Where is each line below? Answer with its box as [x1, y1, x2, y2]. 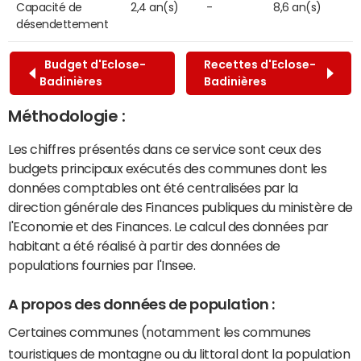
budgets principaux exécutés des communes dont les [8, 161, 327, 175]
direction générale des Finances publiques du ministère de [8, 200, 353, 214]
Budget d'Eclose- [39, 58, 146, 70]
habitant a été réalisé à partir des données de [8, 239, 280, 252]
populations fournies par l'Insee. [8, 258, 196, 272]
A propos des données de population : [8, 297, 275, 312]
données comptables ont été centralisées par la [8, 180, 298, 194]
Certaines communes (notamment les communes [8, 326, 311, 339]
